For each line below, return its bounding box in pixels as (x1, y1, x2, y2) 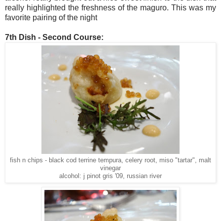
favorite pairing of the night (5, 13, 97, 22)
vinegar (100, 164, 121, 172)
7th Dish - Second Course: (5, 33, 104, 41)
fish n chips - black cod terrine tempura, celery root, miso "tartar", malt (10, 156, 211, 164)
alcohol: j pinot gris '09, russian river (59, 172, 162, 180)
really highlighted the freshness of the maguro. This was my (5, 3, 216, 12)
